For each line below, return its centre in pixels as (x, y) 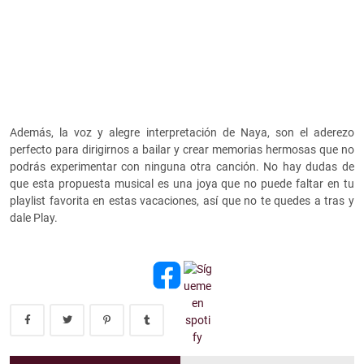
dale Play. (35, 218)
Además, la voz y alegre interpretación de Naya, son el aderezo (182, 133)
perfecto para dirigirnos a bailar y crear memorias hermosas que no (182, 150)
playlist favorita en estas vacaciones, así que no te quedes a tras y (182, 201)
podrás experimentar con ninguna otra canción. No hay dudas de (182, 167)
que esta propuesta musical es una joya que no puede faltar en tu (182, 184)
